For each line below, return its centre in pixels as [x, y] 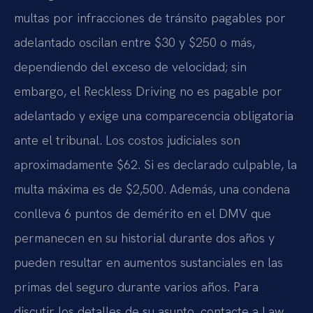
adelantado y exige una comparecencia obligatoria [154, 115]
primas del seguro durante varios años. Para [136, 286]
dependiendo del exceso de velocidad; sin [130, 66]
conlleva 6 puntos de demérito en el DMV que [143, 213]
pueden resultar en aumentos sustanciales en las [148, 262]
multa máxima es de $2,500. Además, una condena [152, 189]
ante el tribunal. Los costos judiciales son [127, 140]
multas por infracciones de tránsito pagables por [150, 17]
